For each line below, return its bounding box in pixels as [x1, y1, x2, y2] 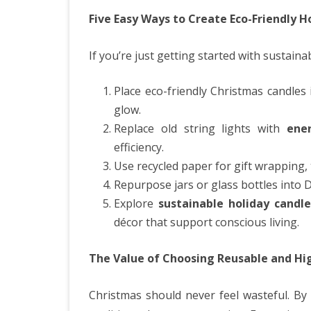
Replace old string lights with [114, 120, 287, 136]
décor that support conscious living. [114, 214, 299, 230]
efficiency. [114, 139, 164, 155]
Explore [114, 195, 159, 211]
